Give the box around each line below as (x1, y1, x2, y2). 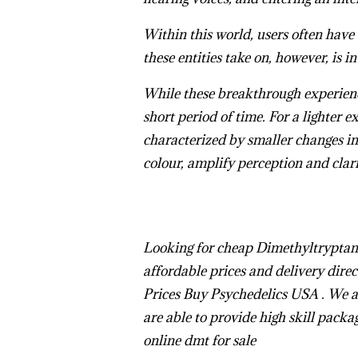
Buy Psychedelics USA (182, 284, 318, 303)
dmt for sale (183, 331, 259, 349)
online (142, 331, 181, 349)
